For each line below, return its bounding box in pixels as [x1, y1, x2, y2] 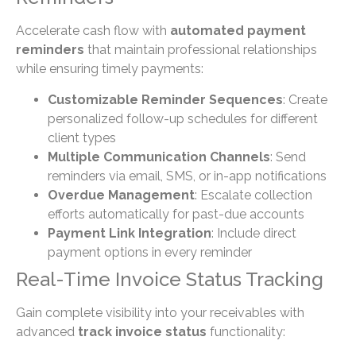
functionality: [207, 323, 285, 339]
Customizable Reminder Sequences [48, 91, 283, 107]
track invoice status [78, 323, 207, 339]
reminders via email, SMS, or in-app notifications [48, 168, 327, 184]
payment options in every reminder [48, 244, 252, 260]
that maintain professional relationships [84, 42, 317, 58]
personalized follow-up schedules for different [48, 110, 318, 126]
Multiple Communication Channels [48, 149, 270, 164]
